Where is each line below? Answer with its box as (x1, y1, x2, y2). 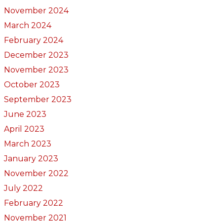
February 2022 (3, 198, 63, 208)
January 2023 (3, 153, 58, 163)
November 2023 (3, 65, 69, 74)
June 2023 (3, 109, 46, 119)
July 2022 (3, 183, 43, 193)
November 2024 (3, 5, 69, 15)
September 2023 (3, 94, 72, 104)
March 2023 (3, 139, 51, 148)
